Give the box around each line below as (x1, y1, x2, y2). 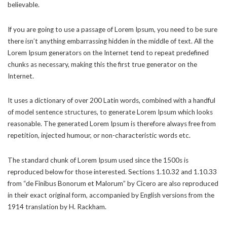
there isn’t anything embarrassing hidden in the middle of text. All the (8, 36, 213, 45)
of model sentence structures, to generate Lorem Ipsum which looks (8, 108, 213, 116)
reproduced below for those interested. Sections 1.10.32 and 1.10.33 (8, 167, 217, 176)
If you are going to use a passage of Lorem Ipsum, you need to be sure (8, 25, 217, 33)
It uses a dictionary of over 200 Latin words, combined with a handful (8, 96, 215, 104)
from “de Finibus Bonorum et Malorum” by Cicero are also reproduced (8, 179, 218, 187)
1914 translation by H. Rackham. (8, 202, 106, 211)
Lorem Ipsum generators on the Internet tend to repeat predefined (8, 48, 209, 57)
